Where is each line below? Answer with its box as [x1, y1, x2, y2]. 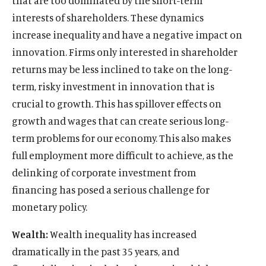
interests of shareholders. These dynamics [12, 11, 204, 24]
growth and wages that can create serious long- [12, 114, 229, 127]
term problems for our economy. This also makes [12, 131, 231, 144]
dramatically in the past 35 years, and [12, 245, 179, 258]
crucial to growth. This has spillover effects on [12, 97, 221, 110]
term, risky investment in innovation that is [12, 80, 214, 93]
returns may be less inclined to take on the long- [12, 62, 232, 75]
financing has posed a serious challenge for [12, 183, 210, 196]
